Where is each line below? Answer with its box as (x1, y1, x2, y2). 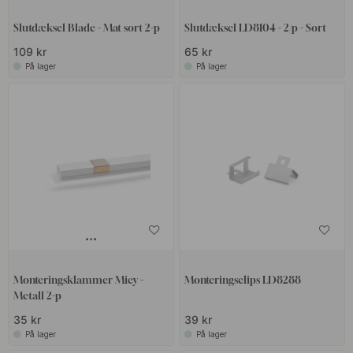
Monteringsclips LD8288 (184, 273, 301, 286)
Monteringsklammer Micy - (13, 273, 144, 286)
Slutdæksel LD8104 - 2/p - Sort (184, 21, 326, 35)
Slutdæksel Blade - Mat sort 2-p (13, 21, 161, 35)
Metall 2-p (13, 288, 62, 302)
